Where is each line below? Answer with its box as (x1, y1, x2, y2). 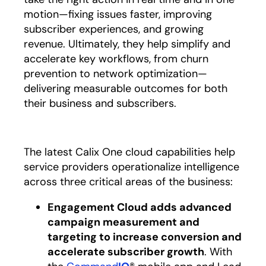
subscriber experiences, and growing (24, 22, 204, 36)
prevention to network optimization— (24, 66, 207, 81)
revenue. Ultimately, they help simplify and (24, 37, 230, 51)
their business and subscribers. (24, 96, 176, 110)
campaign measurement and (47, 215, 199, 229)
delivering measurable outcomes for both (24, 81, 227, 96)
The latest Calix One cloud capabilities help (24, 145, 235, 159)
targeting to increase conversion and (47, 230, 242, 244)
